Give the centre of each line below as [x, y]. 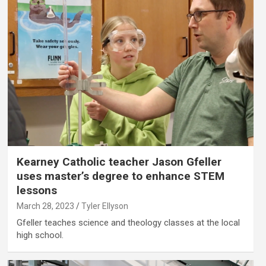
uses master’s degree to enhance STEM [120, 176]
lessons [37, 190]
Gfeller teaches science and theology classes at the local [128, 222]
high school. [40, 235]
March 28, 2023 [45, 206]
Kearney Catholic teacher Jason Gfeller [119, 161]
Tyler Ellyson [104, 206]
